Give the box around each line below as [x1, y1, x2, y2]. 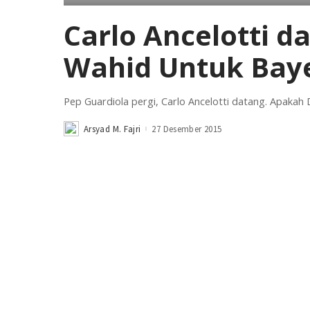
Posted [63, 126, 91, 138]
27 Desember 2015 [152, 122, 222, 135]
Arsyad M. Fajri [84, 122, 141, 135]
